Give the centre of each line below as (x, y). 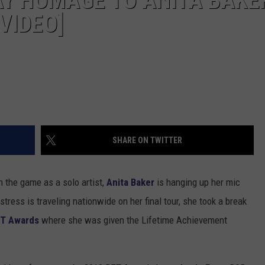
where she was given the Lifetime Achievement (133, 220)
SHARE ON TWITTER (147, 140)
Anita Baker (130, 182)
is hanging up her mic (197, 182)
